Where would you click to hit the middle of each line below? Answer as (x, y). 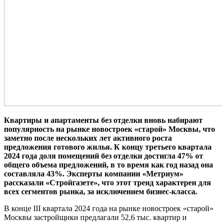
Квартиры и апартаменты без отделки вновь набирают (103, 120)
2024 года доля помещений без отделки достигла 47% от (104, 156)
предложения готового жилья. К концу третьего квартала (108, 147)
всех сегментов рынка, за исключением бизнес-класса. (101, 191)
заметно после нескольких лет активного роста (88, 138)
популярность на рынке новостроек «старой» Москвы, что (110, 129)
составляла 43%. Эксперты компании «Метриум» (94, 173)
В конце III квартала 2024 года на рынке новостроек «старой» (109, 208)
